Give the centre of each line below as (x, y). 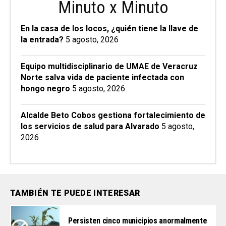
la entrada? (42, 39)
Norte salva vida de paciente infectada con (102, 77)
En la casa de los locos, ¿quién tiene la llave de (109, 28)
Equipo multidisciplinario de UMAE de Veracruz (109, 66)
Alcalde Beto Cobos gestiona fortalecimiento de (113, 115)
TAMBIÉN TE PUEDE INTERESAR (75, 193)
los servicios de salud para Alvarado (90, 126)
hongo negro (45, 88)
